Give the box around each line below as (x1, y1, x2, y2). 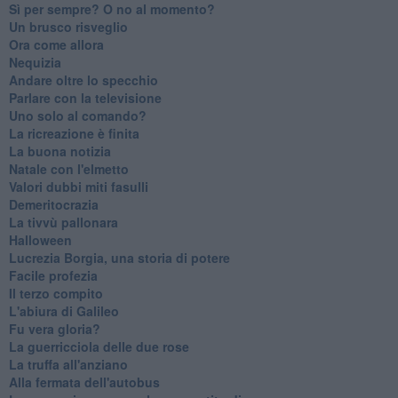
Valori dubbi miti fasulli (8, 177, 148, 195)
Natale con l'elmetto (8, 159, 129, 178)
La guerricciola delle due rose (8, 337, 189, 355)
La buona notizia (8, 141, 111, 160)
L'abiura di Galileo (8, 301, 119, 320)
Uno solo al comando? (8, 106, 147, 124)
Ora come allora (8, 35, 104, 53)
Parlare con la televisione (8, 88, 162, 107)
